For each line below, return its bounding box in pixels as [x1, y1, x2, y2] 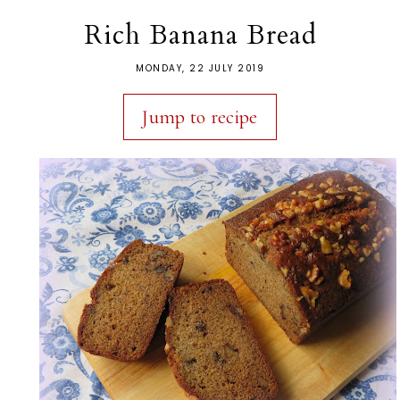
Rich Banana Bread [83, 16, 317, 54]
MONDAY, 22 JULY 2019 [136, 61, 264, 75]
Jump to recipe [142, 104, 258, 129]
